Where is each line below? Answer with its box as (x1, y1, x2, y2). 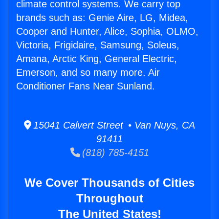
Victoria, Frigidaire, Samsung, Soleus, (16, 40, 179, 51)
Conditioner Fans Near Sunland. (16, 81, 155, 92)
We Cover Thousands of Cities (24, 176, 195, 190)
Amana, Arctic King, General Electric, (16, 53, 177, 65)
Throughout (76, 192, 143, 205)
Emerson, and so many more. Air (16, 67, 160, 78)
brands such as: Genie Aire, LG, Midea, (16, 12, 188, 23)
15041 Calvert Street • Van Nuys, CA (31, 120, 195, 131)
